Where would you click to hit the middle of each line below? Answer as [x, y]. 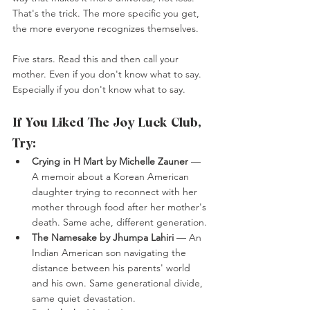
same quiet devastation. [84, 299]
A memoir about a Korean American [112, 177]
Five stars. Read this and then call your [97, 59]
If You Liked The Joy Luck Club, [109, 122]
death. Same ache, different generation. [119, 222]
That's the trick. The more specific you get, [107, 13]
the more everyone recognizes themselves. [106, 29]
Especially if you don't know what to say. [99, 90]
